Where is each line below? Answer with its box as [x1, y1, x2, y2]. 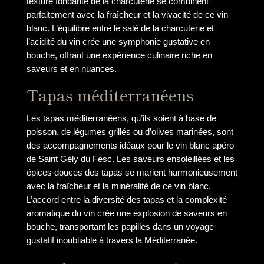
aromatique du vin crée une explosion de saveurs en [26, 208, 227, 219]
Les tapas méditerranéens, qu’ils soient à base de [26, 113, 216, 124]
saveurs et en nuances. [26, 64, 117, 74]
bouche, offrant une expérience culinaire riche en [26, 50, 212, 61]
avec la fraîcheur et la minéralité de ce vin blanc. [26, 181, 211, 192]
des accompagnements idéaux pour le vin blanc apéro [26, 140, 234, 151]
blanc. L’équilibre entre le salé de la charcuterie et [26, 23, 214, 34]
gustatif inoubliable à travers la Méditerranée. [26, 235, 197, 246]
